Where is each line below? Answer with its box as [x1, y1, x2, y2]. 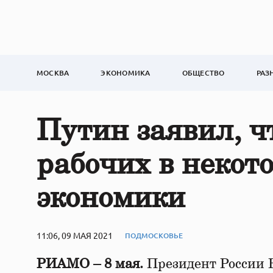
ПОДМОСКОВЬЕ [125, 230, 183, 241]
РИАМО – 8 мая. [37, 257, 147, 271]
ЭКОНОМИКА [101, 68, 151, 78]
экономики [37, 184, 185, 213]
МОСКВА [37, 68, 69, 78]
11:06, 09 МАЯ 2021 [37, 230, 113, 241]
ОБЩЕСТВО [182, 68, 225, 78]
